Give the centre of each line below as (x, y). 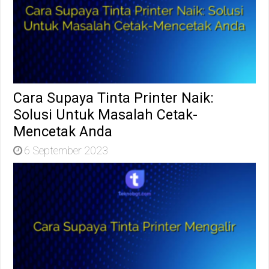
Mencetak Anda (63, 131)
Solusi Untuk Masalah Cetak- (106, 114)
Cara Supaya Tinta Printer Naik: (114, 98)
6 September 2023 (66, 150)
